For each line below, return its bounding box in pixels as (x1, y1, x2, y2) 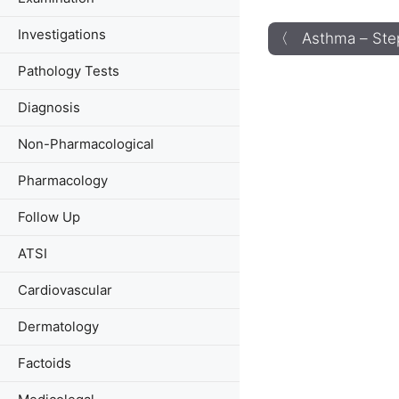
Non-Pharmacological (18, 135, 154, 152)
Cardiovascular (18, 281, 112, 298)
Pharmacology (18, 172, 108, 189)
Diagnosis (18, 99, 80, 116)
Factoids (18, 354, 71, 371)
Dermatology (18, 318, 99, 335)
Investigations (18, 26, 106, 43)
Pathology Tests (18, 62, 119, 79)
